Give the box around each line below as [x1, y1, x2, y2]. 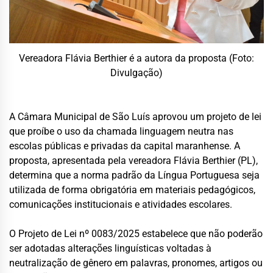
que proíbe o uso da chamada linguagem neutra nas [9, 125, 233, 137]
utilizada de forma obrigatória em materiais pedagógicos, [9, 183, 255, 196]
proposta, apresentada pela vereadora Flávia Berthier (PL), [9, 154, 258, 166]
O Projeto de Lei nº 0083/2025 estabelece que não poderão [9, 227, 263, 239]
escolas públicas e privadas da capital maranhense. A [9, 140, 240, 152]
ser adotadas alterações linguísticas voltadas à [9, 242, 211, 254]
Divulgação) [110, 66, 163, 79]
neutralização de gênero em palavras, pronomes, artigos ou [9, 257, 263, 269]
